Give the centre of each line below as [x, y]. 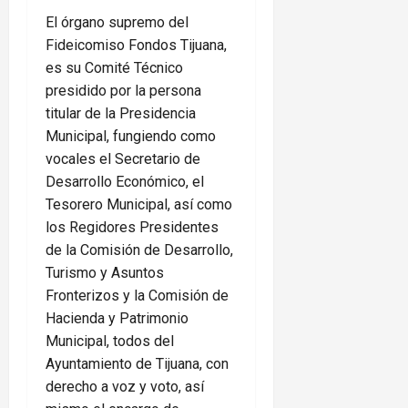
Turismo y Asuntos [105, 273]
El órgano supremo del [117, 23]
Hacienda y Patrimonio [117, 319]
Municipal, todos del [110, 342]
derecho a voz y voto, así [125, 387]
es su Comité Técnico [114, 68]
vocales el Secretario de [123, 159]
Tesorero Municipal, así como [139, 205]
